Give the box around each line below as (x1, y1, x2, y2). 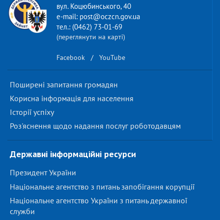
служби (10, 206, 35, 217)
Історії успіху (10, 107, 54, 117)
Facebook (56, 53, 85, 62)
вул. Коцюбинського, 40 (56, 1, 131, 11)
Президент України (10, 167, 76, 178)
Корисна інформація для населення (10, 93, 134, 103)
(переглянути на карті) (56, 32, 125, 41)
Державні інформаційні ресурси (10, 148, 136, 160)
